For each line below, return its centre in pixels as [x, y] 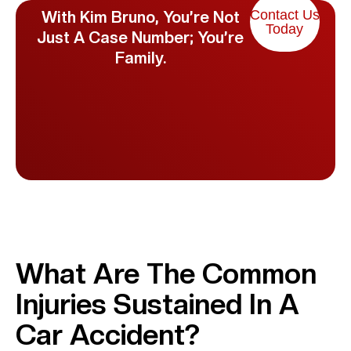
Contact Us [284, 15]
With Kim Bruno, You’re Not [140, 18]
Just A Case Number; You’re [141, 38]
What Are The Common [166, 274]
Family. [140, 58]
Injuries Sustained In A [157, 305]
